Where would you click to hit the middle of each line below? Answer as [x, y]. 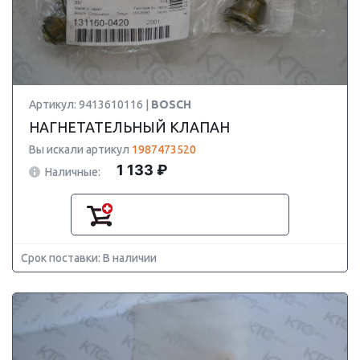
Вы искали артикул [80, 149]
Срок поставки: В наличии [89, 258]
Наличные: [73, 172]
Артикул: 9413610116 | [90, 104]
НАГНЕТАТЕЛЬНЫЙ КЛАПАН [129, 127]
